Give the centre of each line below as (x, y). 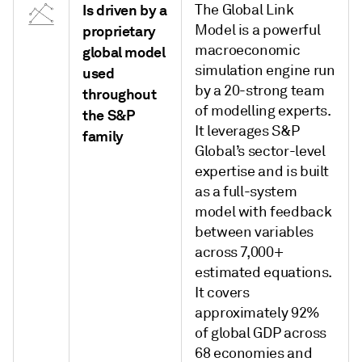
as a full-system (246, 192)
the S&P (109, 115)
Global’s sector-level (260, 151)
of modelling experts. (263, 111)
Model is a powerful (258, 30)
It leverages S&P (247, 131)
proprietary (120, 31)
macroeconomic (248, 50)
